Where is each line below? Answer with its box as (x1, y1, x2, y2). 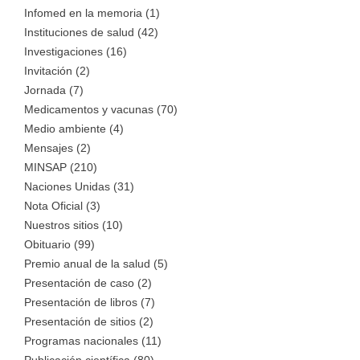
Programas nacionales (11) (24, 334, 162, 348)
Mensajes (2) (24, 141, 91, 155)
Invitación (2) (24, 64, 90, 78)
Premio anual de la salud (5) (24, 257, 168, 271)
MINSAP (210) (24, 161, 97, 174)
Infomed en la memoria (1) (24, 6, 160, 20)
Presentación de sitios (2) (24, 315, 153, 329)
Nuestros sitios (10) (24, 219, 123, 232)
